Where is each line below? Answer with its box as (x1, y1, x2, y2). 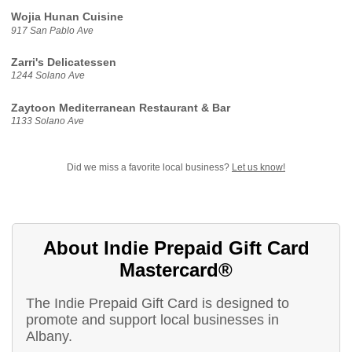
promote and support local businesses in (26, 311, 280, 328)
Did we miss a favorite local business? (67, 161, 232, 173)
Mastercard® (119, 259, 233, 281)
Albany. (26, 328, 73, 344)
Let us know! (232, 161, 285, 173)
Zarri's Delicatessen (10, 56, 116, 68)
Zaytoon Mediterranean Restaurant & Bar (10, 101, 230, 114)
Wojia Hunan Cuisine (10, 11, 123, 24)
